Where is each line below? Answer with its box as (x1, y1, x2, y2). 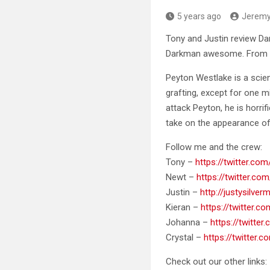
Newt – (166, 171, 197, 183)
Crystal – (166, 231, 204, 243)
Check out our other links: (166, 256, 268, 267)
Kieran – (166, 201, 201, 213)
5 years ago (177, 11, 222, 21)
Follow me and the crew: (166, 141, 263, 152)
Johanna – (166, 216, 211, 228)
